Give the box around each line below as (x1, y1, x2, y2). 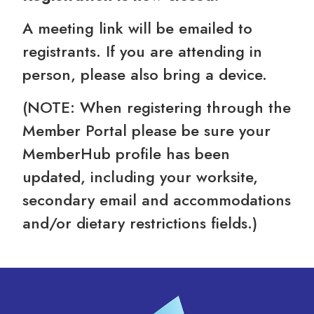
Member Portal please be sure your (22, 119, 271, 142)
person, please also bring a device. (22, 62, 268, 86)
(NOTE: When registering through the (22, 96, 292, 119)
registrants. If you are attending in (22, 39, 263, 62)
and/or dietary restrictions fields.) (22, 212, 258, 235)
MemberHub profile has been (22, 142, 231, 165)
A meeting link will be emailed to (22, 16, 253, 39)
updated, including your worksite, (22, 165, 259, 189)
